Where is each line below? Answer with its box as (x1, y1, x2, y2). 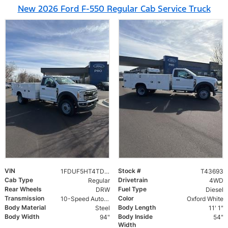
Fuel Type (118, 185, 147, 193)
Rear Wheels (5, 185, 42, 193)
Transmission (5, 194, 44, 203)
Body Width (5, 213, 39, 221)
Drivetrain (118, 176, 148, 184)
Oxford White (186, 195, 223, 203)
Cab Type (5, 176, 33, 184)
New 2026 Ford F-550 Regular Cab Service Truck (17, 3, 211, 15)
